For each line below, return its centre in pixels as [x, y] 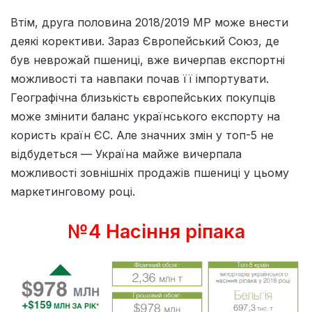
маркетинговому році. [73, 191]
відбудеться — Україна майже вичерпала [126, 154]
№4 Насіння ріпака [156, 231]
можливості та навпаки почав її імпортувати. [140, 78]
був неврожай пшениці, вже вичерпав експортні [148, 60]
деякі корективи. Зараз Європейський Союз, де [145, 41]
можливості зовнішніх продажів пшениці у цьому [150, 172]
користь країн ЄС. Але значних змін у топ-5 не [142, 135]
